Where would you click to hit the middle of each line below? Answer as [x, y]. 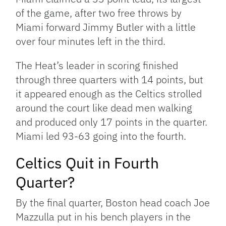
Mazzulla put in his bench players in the [103, 217]
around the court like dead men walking [104, 108]
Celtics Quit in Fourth [88, 163]
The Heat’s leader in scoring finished [97, 66]
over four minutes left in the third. [91, 41]
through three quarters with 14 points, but [110, 80]
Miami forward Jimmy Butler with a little [106, 27]
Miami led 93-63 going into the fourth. [101, 136]
